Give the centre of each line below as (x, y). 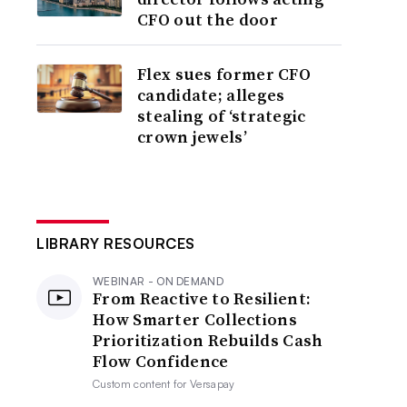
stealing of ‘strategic (222, 116)
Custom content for (142, 384)
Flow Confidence (161, 361)
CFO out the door (208, 20)
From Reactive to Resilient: (202, 298)
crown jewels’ (192, 137)
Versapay (213, 384)
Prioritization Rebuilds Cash (208, 340)
